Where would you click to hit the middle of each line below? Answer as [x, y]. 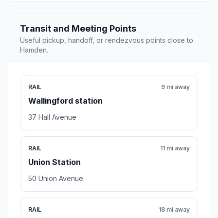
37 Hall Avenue [52, 117]
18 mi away [174, 210]
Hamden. [34, 50]
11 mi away [175, 148]
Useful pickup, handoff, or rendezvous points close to [107, 40]
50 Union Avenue [56, 179]
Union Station [54, 162]
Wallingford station [65, 101]
